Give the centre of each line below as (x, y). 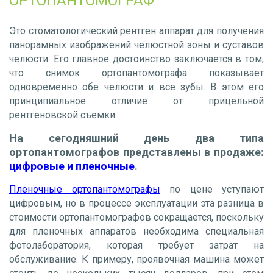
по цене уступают (212, 189)
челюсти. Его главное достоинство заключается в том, (136, 58)
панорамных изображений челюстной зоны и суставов (136, 44)
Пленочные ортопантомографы (85, 189)
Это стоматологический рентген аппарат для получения (136, 30)
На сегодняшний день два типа (136, 138)
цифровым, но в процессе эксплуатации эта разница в (136, 203)
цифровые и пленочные (72, 166)
